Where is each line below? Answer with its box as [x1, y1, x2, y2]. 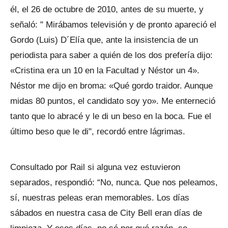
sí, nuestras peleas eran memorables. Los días [10, 193, 189, 203]
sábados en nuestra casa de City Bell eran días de [10, 208, 202, 218]
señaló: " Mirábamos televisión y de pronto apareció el [10, 20, 216, 30]
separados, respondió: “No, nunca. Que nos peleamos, [10, 178, 218, 187]
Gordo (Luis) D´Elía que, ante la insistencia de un [10, 35, 198, 45]
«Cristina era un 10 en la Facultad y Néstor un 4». [10, 66, 199, 75]
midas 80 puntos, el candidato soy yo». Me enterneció [10, 96, 215, 106]
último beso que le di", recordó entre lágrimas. [10, 127, 185, 136]
